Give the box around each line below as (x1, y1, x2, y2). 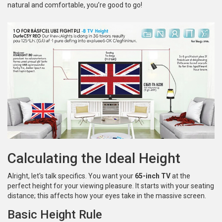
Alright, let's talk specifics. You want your (7, 172, 135, 180)
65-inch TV (135, 172, 170, 180)
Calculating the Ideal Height (7, 150, 180, 167)
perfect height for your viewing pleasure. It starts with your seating (7, 182, 214, 190)
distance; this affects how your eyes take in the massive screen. (7, 192, 206, 200)
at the (170, 172, 190, 180)
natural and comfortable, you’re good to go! (7, 1, 142, 9)
